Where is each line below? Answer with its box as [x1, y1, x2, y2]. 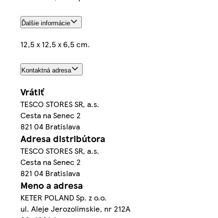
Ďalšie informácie [21, 19, 70, 27]
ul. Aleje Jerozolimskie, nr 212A [20, 203, 130, 215]
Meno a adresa [20, 179, 83, 192]
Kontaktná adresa [21, 66, 71, 74]
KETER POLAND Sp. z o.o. [20, 192, 107, 203]
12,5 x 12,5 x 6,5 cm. [20, 38, 90, 50]
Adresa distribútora [20, 132, 105, 145]
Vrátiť [20, 85, 44, 99]
